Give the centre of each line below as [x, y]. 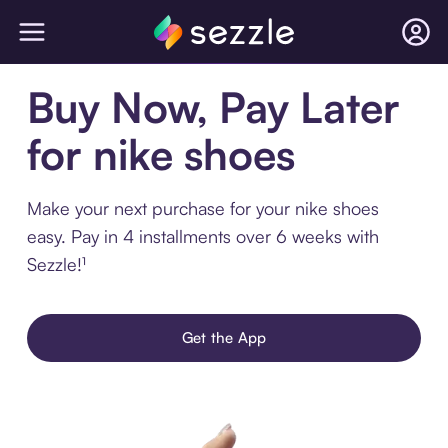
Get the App [224, 337]
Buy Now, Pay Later [213, 107]
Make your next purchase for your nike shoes [202, 208]
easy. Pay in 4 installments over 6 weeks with [202, 236]
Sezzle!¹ [56, 264]
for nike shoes [160, 154]
